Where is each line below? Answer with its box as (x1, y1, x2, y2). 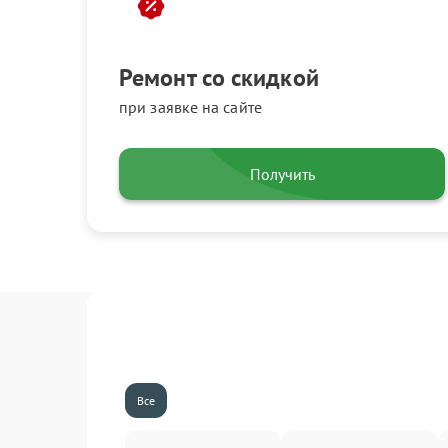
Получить (249, 164, 315, 184)
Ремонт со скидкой (119, 62, 319, 93)
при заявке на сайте (119, 97, 262, 117)
